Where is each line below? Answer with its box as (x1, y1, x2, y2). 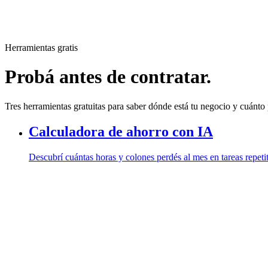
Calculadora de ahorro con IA (29, 123, 213, 139)
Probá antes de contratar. (5, 66, 211, 88)
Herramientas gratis (5, 42, 78, 53)
